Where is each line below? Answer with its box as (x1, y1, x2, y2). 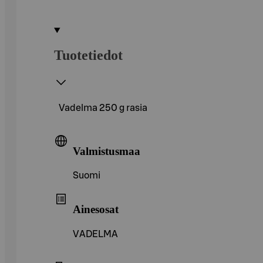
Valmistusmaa (73, 144, 140, 157)
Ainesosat (73, 203, 119, 215)
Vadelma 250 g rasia (59, 103, 147, 113)
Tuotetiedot (54, 47, 123, 63)
